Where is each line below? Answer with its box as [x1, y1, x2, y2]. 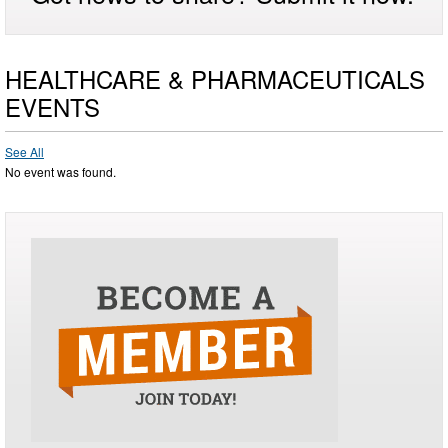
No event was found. [5, 162, 116, 180]
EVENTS [5, 88, 100, 124]
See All [5, 142, 44, 160]
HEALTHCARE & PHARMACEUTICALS [5, 60, 425, 96]
